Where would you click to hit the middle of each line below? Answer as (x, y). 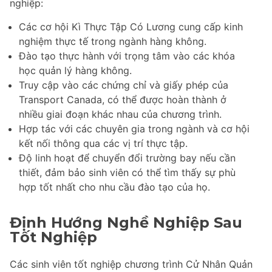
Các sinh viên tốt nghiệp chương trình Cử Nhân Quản (131, 264)
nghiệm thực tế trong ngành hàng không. (113, 42)
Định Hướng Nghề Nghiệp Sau (126, 223)
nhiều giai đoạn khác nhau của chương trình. (120, 114)
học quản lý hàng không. (75, 71)
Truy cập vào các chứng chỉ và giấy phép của (124, 85)
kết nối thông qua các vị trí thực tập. (103, 144)
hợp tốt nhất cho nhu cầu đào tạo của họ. (114, 187)
